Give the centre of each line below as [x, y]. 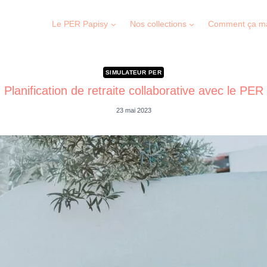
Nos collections [158, 24]
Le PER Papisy [80, 24]
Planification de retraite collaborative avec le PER [133, 90]
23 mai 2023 [133, 111]
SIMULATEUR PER [133, 72]
